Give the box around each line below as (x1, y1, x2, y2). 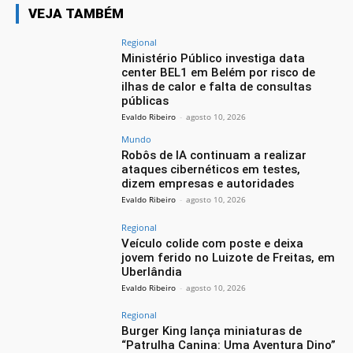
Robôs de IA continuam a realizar (121, 147, 307, 162)
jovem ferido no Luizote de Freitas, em (121, 250, 336, 265)
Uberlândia (121, 264, 183, 279)
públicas (121, 93, 169, 108)
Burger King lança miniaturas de (121, 324, 303, 339)
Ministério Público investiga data (121, 50, 306, 65)
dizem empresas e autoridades (121, 176, 295, 191)
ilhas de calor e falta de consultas (121, 79, 312, 94)
